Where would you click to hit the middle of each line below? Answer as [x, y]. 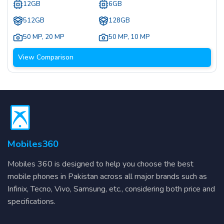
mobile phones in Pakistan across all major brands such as [107, 176]
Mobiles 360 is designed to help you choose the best [100, 164]
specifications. [31, 201]
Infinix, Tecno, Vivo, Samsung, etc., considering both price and [111, 189]
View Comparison [46, 57]
